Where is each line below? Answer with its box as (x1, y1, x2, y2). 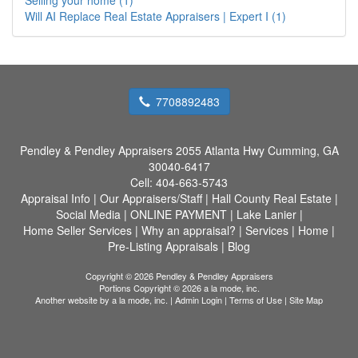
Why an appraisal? (141, 221, 236, 238)
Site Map (289, 292, 323, 306)
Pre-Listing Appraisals (108, 237, 218, 254)
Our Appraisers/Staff (99, 189, 202, 206)
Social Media (55, 205, 121, 222)
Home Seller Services (23, 221, 132, 238)
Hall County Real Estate (211, 189, 332, 206)
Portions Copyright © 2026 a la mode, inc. (98, 280, 260, 294)
